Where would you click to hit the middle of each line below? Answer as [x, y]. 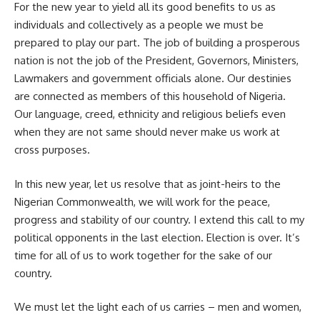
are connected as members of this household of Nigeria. [150, 96]
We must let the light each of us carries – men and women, [158, 307]
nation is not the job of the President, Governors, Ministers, [156, 61]
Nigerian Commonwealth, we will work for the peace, [142, 201]
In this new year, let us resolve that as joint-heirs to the [147, 184]
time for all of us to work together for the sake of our [143, 255]
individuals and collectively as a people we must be [139, 25]
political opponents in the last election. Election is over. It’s [157, 237]
